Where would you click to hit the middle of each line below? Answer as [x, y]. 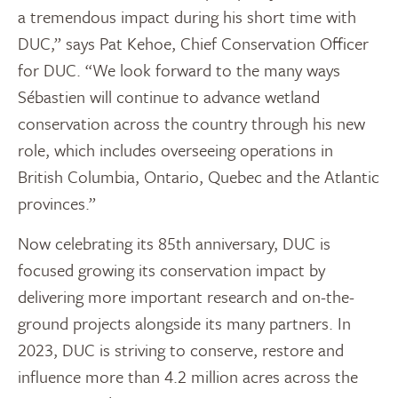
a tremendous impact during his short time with [187, 16]
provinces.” [57, 203]
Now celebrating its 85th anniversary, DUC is [174, 243]
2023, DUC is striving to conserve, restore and [181, 349]
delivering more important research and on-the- [186, 296]
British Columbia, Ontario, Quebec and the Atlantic [199, 176]
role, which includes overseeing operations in [175, 149]
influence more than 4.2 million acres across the [188, 376]
